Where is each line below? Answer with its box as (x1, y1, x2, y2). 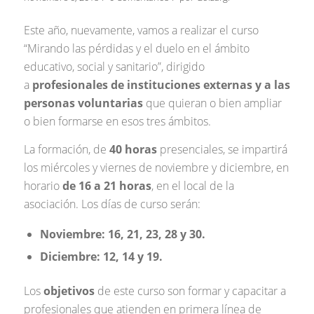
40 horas (109, 141, 157, 157)
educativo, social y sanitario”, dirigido (23, 59, 205, 75)
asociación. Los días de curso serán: (23, 196, 200, 212)
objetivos (43, 282, 95, 299)
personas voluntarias (23, 95, 143, 111)
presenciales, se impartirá (156, 141, 287, 157)
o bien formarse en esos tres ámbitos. (23, 114, 211, 130)
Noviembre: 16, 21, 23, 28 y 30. (39, 226, 205, 242)
